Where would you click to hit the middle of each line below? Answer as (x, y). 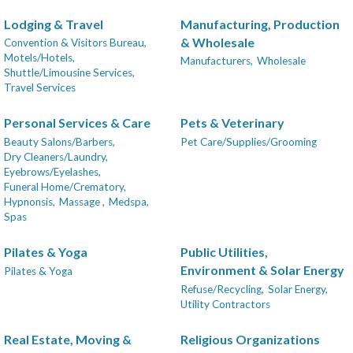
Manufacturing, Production (260, 24)
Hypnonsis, (30, 201)
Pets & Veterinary (232, 123)
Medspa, (129, 201)
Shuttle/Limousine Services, (69, 72)
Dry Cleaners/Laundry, (56, 156)
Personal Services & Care (77, 123)
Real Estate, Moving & (68, 339)
